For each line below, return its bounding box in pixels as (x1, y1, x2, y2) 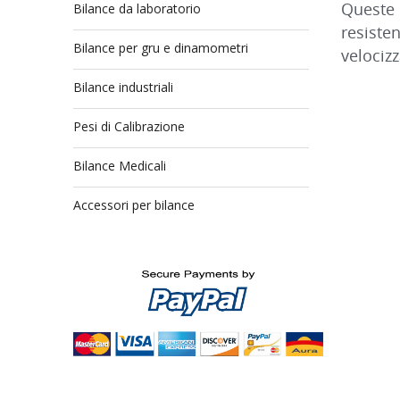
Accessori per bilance (73, 196, 195, 213)
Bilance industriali (73, 79, 173, 96)
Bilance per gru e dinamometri (73, 39, 248, 56)
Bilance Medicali (73, 157, 166, 174)
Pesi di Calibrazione (73, 118, 185, 135)
